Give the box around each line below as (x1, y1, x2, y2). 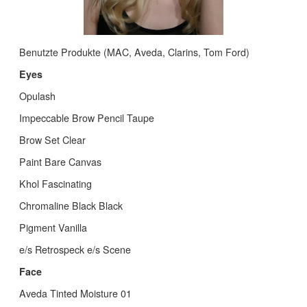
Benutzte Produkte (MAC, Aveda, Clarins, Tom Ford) (19, 45, 249, 60)
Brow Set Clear (19, 133, 86, 147)
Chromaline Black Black (19, 199, 123, 213)
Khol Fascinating (19, 177, 92, 191)
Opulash (19, 89, 56, 103)
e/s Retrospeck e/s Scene (19, 243, 131, 257)
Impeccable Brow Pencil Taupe (19, 111, 154, 125)
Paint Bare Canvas (19, 155, 101, 169)
